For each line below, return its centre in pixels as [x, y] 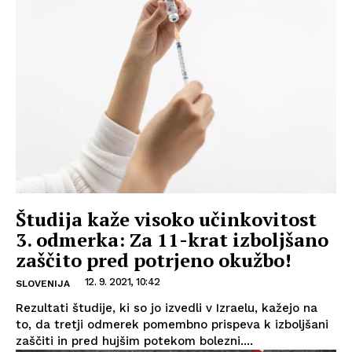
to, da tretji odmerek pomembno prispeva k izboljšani [172, 325]
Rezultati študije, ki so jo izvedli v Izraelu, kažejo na [167, 308]
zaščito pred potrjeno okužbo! [154, 260]
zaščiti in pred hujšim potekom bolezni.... [134, 341]
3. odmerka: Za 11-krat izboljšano [172, 240]
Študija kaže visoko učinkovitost [166, 220]
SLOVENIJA [43, 284]
